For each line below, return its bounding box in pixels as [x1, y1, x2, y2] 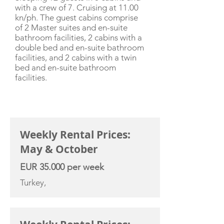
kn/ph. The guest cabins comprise [15, 12, 138, 22]
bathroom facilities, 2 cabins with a [15, 32, 142, 42]
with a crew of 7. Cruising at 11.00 [15, 2, 138, 12]
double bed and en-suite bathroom [15, 42, 144, 52]
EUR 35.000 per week [20, 161, 104, 172]
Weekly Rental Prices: [20, 127, 130, 142]
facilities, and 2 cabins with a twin [15, 52, 136, 62]
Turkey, [20, 177, 46, 187]
